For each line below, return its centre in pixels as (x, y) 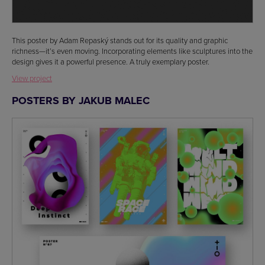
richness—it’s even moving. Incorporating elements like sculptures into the (132, 51)
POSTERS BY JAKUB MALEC (81, 100)
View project (32, 78)
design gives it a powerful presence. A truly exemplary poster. (111, 61)
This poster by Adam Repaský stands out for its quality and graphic (120, 40)
